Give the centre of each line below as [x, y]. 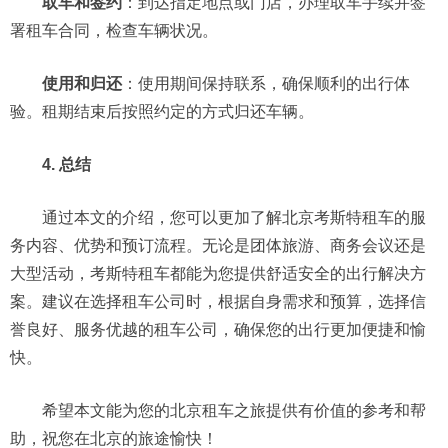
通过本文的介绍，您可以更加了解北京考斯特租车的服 [218, 217]
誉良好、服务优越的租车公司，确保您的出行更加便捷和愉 [218, 329]
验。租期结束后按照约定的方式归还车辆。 [162, 111]
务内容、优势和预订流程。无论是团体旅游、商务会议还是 [218, 245]
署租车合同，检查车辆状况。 [114, 30]
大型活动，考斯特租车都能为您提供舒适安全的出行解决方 [218, 273]
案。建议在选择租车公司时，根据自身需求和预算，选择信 [218, 301]
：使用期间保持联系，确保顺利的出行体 [266, 83]
